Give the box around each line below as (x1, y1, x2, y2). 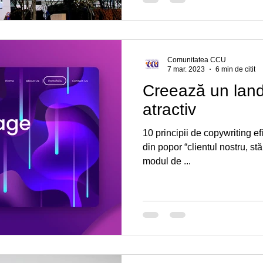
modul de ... (143, 156, 191, 166)
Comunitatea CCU (167, 55, 226, 64)
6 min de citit (215, 65, 255, 74)
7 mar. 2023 (167, 65, 205, 74)
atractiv (143, 100, 196, 119)
